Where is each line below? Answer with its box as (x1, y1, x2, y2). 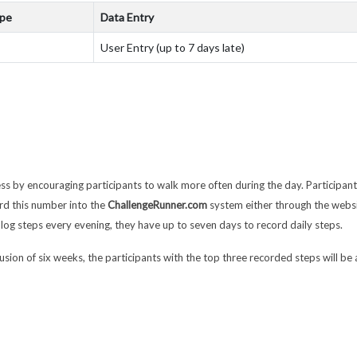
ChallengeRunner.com (108, 198, 208, 211)
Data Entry (100, 10, 155, 24)
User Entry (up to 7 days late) (100, 41, 245, 54)
